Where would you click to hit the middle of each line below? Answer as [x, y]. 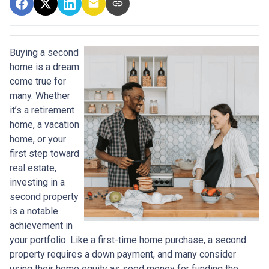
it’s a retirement [42, 110]
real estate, [33, 168]
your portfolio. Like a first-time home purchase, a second [128, 240]
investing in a [37, 182]
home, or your [38, 139]
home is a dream [44, 67]
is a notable [34, 211]
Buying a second [44, 52]
